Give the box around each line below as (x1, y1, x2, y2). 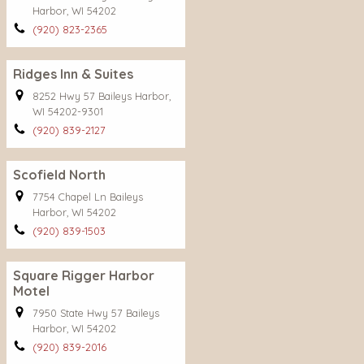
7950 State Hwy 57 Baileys (32, 306, 159, 319)
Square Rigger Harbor (13, 267, 154, 284)
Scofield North (13, 167, 106, 183)
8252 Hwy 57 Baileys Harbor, (32, 89, 171, 102)
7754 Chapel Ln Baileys (32, 190, 143, 203)
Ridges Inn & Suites (13, 66, 133, 82)
